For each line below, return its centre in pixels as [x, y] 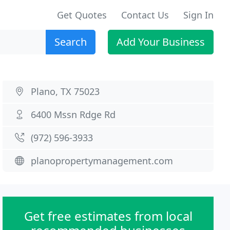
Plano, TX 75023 [65, 91]
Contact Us [145, 15]
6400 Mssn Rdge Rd [73, 114]
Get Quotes [82, 15]
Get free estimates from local [108, 216]
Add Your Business [161, 42]
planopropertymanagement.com [102, 161]
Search [71, 42]
